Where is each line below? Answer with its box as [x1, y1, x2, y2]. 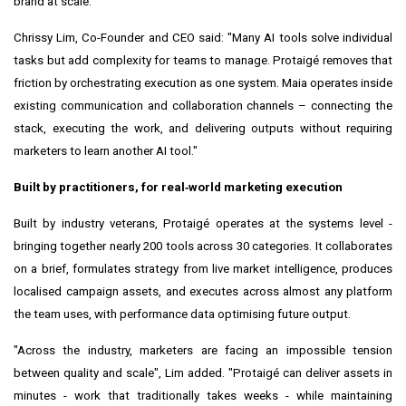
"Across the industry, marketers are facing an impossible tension [14, 343, 392, 358]
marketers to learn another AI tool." [14, 144, 198, 159]
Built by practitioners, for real [14, 180, 185, 195]
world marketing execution [188, 180, 343, 195]
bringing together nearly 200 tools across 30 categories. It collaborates [14, 239, 392, 254]
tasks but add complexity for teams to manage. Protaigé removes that [14, 53, 392, 68]
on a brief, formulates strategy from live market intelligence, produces [14, 262, 392, 276]
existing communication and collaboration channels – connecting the [14, 99, 392, 113]
